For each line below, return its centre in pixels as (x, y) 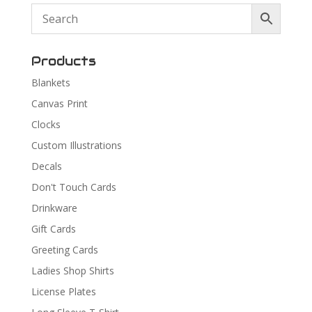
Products (63, 61)
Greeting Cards (64, 249)
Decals (46, 166)
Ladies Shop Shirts (72, 270)
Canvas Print (59, 103)
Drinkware (54, 208)
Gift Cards (53, 228)
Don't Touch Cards (73, 187)
